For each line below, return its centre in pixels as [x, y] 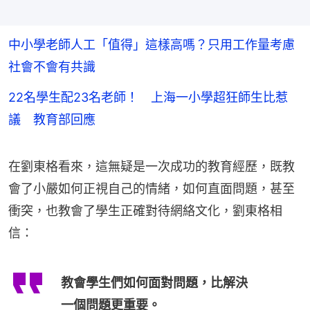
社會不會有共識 [52, 67]
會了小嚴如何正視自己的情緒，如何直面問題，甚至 [152, 189]
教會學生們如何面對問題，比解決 [154, 283]
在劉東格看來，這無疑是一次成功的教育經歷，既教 [152, 167]
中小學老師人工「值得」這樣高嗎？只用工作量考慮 [152, 45]
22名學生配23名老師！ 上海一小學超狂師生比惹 [148, 98]
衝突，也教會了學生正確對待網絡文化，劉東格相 [145, 211]
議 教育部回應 [52, 120]
